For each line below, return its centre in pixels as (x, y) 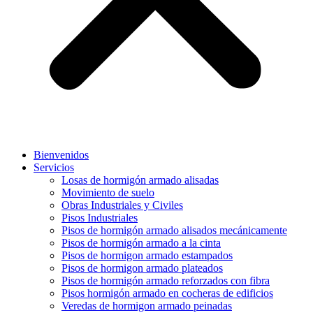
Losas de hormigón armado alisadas (140, 180)
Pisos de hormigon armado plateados (142, 268)
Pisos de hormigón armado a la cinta (141, 243)
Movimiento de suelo (108, 193)
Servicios (54, 168)
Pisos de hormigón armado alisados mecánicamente (174, 231)
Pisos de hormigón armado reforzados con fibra (166, 281)
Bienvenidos (61, 155)
